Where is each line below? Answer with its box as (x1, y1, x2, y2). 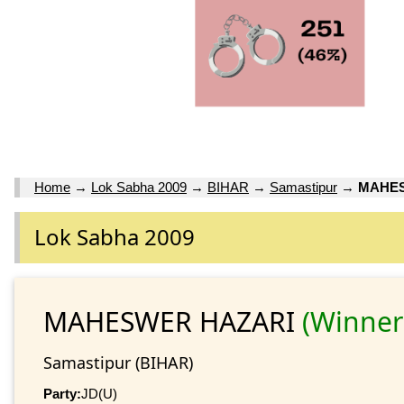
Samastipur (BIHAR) (43, 351, 193, 373)
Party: (43, 385, 81, 401)
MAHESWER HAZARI (43, 302, 302, 340)
